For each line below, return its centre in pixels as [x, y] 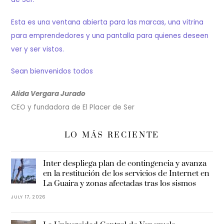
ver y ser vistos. [38, 49]
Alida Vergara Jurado [48, 93]
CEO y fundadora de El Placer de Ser [73, 107]
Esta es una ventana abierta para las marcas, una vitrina [107, 22]
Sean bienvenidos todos [52, 71]
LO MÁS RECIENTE [112, 135]
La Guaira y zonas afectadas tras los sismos [119, 183]
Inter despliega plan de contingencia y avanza [125, 163]
